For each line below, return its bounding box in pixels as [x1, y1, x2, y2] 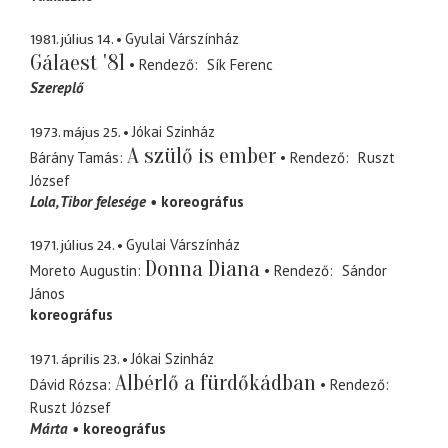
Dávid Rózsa [30, 374, 107, 394]
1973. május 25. [30, 119, 120, 145]
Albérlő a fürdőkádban [115, 369, 316, 396]
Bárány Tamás [30, 147, 119, 167]
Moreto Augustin [30, 261, 137, 281]
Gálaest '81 [30, 50, 125, 77]
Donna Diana [145, 256, 260, 283]
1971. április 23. [30, 346, 119, 372]
